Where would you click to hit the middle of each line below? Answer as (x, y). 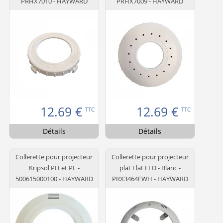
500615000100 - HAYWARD (54, 179)
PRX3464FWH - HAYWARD (150, 179)
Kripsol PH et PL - (54, 168)
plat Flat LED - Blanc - (150, 168)
